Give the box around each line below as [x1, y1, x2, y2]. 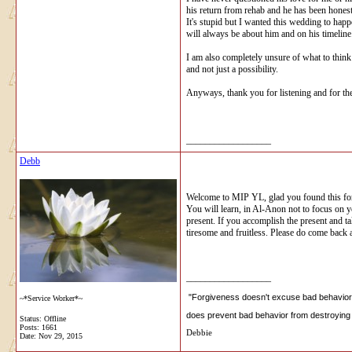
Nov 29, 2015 [38, 331, 82, 340]
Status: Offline [20, 313, 66, 323]
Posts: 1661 [20, 322, 57, 332]
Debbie [186, 328, 212, 338]
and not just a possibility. [186, 63, 278, 75]
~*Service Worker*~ [20, 293, 82, 302]
